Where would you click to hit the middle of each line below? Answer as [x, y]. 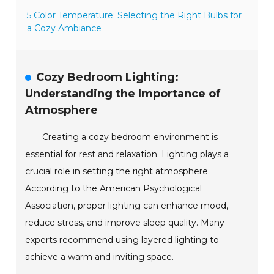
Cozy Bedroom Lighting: [108, 77]
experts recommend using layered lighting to [122, 240]
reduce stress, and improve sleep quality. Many [125, 223]
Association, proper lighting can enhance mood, [127, 206]
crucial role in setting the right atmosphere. [118, 172]
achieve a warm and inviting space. [100, 257]
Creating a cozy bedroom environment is [130, 137]
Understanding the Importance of [123, 94]
